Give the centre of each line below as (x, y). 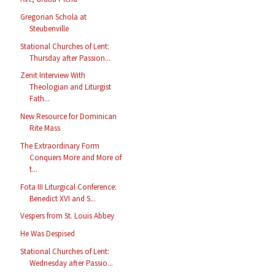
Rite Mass (45, 128)
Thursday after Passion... (70, 58)
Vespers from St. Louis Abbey (68, 216)
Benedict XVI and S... (63, 198)
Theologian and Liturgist (71, 87)
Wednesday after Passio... (72, 263)
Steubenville (49, 28)
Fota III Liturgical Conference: (69, 187)
